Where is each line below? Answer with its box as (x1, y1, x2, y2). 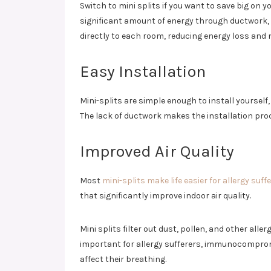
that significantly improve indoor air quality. (80, 191, 251, 201)
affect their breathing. (80, 254, 166, 264)
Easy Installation (80, 62, 206, 81)
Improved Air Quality (80, 142, 234, 161)
